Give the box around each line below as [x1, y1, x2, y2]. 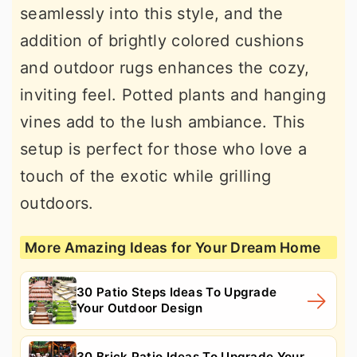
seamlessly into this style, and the [20, 3, 284, 23]
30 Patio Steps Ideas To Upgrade [76, 284, 277, 300]
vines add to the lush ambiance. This [20, 112, 305, 131]
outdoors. [20, 193, 94, 213]
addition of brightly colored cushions [20, 30, 304, 50]
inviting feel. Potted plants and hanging [20, 84, 326, 104]
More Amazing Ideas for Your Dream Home [25, 238, 321, 256]
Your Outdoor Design [76, 300, 203, 316]
